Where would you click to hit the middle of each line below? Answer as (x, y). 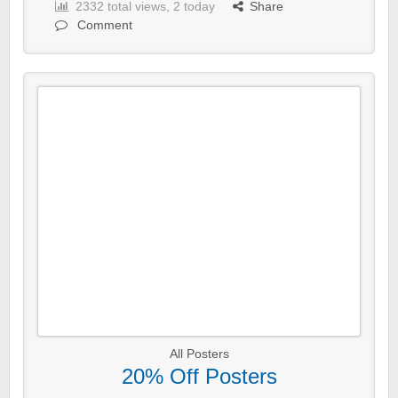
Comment (103, 26)
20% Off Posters (199, 377)
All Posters (199, 354)
